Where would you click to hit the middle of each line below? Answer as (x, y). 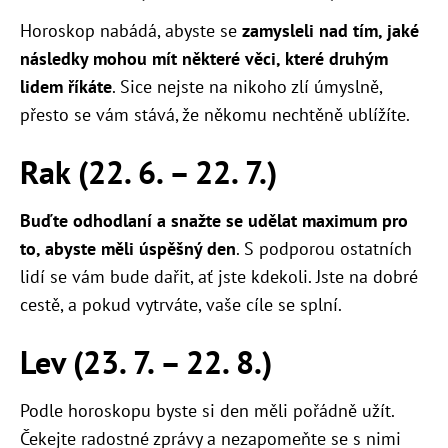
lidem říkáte (66, 86)
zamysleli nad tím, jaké (330, 30)
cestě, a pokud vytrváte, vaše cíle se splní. (181, 304)
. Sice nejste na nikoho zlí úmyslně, (247, 86)
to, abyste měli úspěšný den (128, 248)
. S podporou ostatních (324, 248)
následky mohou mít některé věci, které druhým (204, 58)
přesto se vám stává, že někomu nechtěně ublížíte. (215, 114)
